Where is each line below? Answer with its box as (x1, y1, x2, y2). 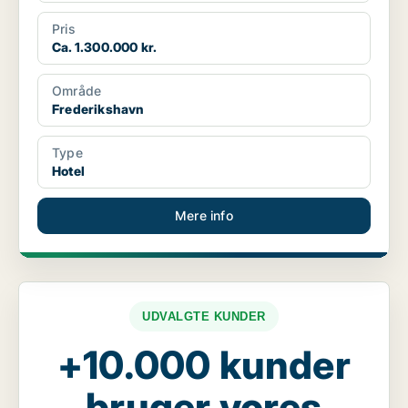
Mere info (175, 208, 233, 224)
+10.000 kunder (57, 342, 351, 389)
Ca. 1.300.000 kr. (52, 39, 158, 56)
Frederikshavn (52, 101, 145, 117)
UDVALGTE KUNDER (142, 310, 266, 324)
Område (52, 83, 102, 99)
